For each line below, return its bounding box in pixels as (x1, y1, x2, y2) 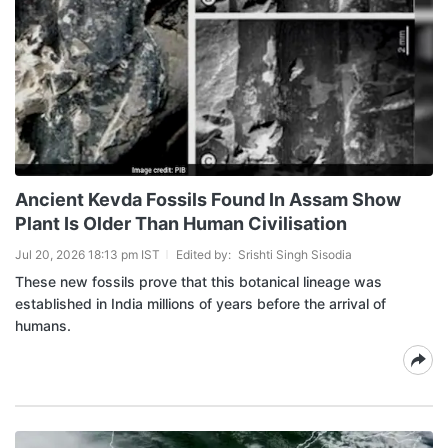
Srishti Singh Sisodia (238, 247, 352, 262)
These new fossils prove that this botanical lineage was (15, 273, 382, 290)
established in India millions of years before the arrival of (15, 295, 386, 312)
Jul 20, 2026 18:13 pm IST (15, 247, 160, 262)
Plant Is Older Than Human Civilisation (15, 213, 347, 234)
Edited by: (176, 247, 234, 262)
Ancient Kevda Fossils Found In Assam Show (15, 189, 401, 210)
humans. (15, 317, 71, 334)
